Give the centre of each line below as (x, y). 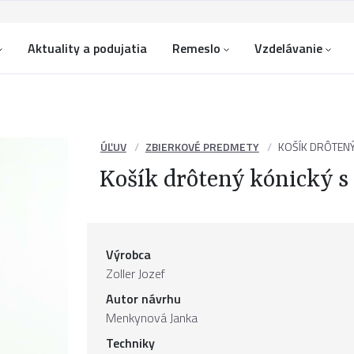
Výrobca (128, 254)
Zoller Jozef (136, 273)
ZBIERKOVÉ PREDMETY (202, 147)
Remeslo (196, 48)
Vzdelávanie (288, 48)
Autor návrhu (143, 299)
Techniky (130, 343)
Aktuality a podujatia (87, 48)
